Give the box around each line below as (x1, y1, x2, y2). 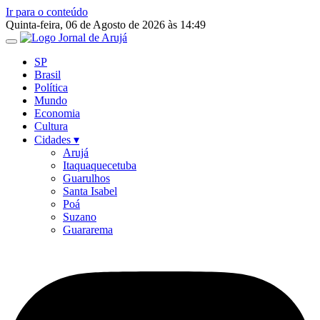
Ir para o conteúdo (6, 6, 88, 18)
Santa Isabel (63, 185, 117, 197)
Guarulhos (63, 172, 110, 184)
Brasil (34, 69, 61, 81)
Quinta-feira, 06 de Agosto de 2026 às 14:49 (6, 19, 206, 31)
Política (34, 81, 68, 94)
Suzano (63, 211, 96, 223)
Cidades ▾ (34, 134, 79, 146)
